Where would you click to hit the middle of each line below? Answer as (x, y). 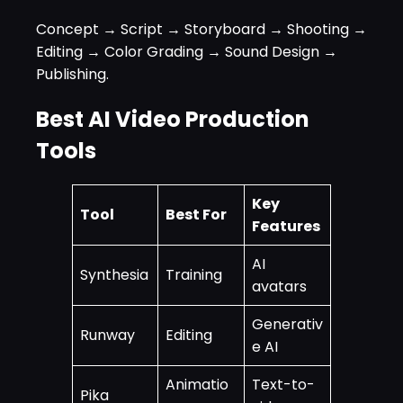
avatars (279, 286)
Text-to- (283, 384)
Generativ (287, 324)
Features (286, 226)
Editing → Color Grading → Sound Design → (187, 51)
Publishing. (72, 74)
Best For (196, 214)
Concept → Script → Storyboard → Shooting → (201, 29)
